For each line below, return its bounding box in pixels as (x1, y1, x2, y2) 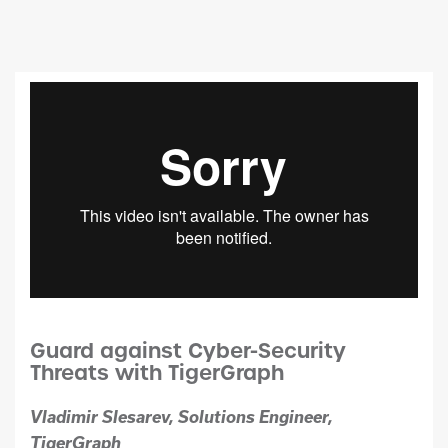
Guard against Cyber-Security (30, 336, 346, 365)
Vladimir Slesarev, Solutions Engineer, (30, 406, 333, 426)
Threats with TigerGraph (30, 358, 290, 387)
